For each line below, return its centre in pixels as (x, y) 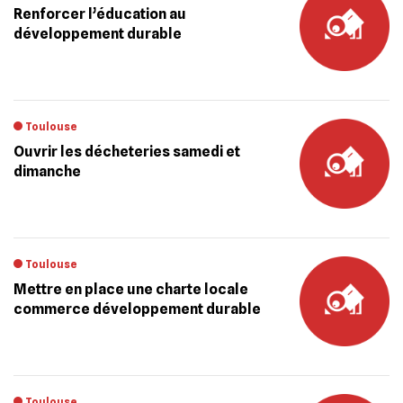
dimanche (47, 171)
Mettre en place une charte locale (131, 289)
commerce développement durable (137, 309)
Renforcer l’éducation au (100, 14)
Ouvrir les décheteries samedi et (127, 152)
